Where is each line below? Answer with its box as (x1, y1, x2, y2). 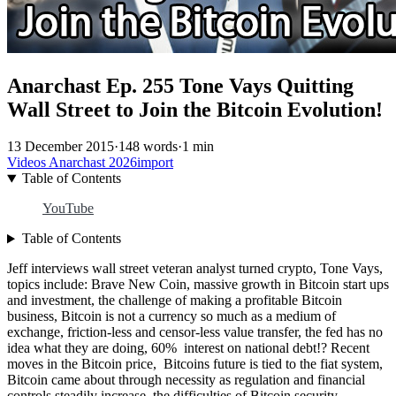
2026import (109, 155, 173, 171)
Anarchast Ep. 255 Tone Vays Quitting (7, 73, 354, 97)
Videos (7, 155, 49, 171)
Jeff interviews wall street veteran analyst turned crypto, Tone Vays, (7, 261, 383, 277)
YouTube (42, 201, 94, 217)
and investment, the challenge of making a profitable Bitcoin (7, 293, 342, 308)
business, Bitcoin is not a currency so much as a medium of (7, 308, 336, 324)
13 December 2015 (7, 139, 114, 155)
